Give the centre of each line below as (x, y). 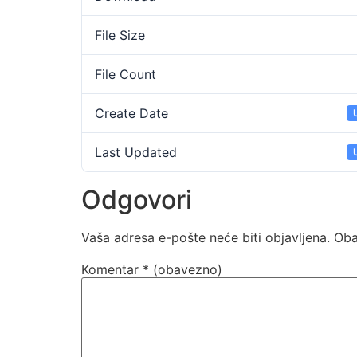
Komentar (112, 270)
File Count (126, 74)
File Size (120, 35)
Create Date (131, 113)
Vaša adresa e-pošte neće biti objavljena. (206, 237)
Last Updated (136, 152)
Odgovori (137, 200)
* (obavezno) (182, 270)
